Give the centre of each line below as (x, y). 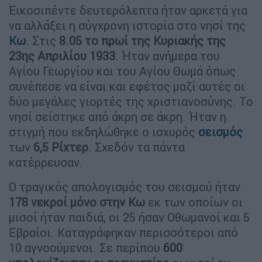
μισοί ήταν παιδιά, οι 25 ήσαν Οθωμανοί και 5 (129, 218)
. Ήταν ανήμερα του (168, 56)
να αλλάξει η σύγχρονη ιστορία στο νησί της (127, 26)
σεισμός (220, 132)
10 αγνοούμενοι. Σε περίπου (86, 248)
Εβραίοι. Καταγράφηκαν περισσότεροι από (123, 233)
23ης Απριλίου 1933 (62, 56)
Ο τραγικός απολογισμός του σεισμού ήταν (125, 187)
